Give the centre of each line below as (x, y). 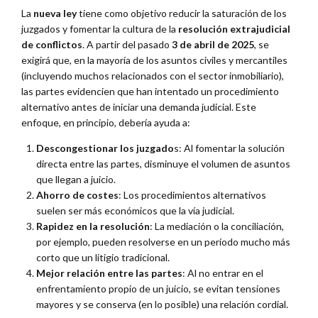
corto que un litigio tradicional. (103, 257)
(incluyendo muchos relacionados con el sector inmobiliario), (153, 75)
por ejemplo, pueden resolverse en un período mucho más (163, 241)
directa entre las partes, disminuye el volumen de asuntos (163, 163)
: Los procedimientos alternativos (192, 194)
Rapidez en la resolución (93, 226)
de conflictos (52, 44)
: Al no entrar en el (223, 273)
